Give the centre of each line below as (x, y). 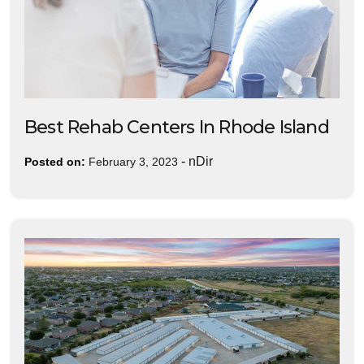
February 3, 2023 (133, 161)
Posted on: (55, 161)
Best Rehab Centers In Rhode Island (177, 127)
